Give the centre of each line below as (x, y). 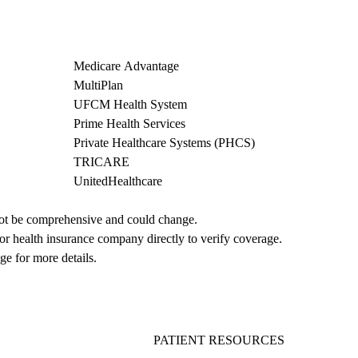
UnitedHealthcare (118, 181)
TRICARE (101, 162)
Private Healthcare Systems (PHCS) (164, 143)
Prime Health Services (129, 124)
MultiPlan (98, 86)
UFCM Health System (130, 105)
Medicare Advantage (126, 66)
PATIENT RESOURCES (219, 340)
